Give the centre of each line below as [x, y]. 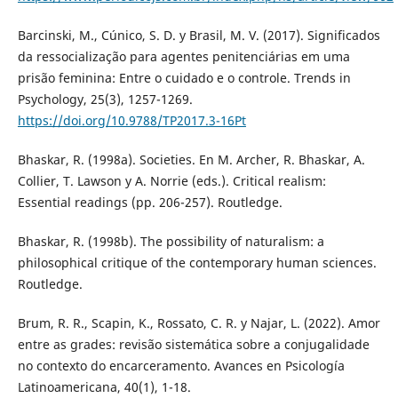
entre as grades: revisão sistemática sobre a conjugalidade [193, 344]
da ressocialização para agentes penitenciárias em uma [183, 56]
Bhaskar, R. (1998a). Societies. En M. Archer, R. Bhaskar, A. [191, 159]
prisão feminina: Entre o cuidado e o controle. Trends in [184, 77]
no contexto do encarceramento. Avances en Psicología [181, 365]
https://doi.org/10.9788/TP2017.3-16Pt [131, 120]
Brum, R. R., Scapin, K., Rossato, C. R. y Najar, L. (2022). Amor [199, 322]
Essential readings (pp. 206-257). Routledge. [150, 202]
